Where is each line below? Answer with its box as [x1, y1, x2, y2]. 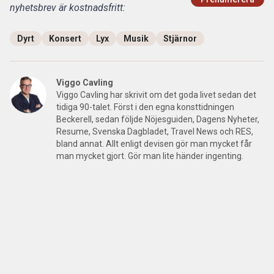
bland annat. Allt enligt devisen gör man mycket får [56, 138, 252, 149]
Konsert [49, 33, 81, 43]
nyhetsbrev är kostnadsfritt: [10, 1, 125, 13]
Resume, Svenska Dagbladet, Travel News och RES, [56, 126, 253, 136]
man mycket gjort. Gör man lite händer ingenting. [56, 150, 243, 161]
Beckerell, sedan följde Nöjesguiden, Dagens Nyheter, [56, 114, 259, 124]
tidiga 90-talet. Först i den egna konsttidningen [56, 102, 234, 112]
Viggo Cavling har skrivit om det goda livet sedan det [56, 89, 256, 100]
